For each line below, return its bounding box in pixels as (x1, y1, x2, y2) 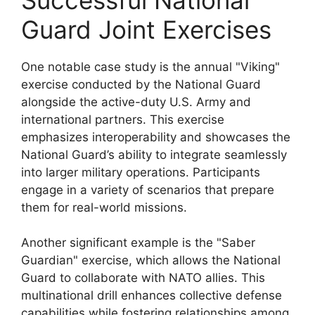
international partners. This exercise (21, 112, 224, 127)
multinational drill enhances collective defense (21, 288, 282, 302)
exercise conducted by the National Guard (21, 77, 261, 91)
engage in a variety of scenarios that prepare (21, 182, 274, 197)
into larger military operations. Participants (21, 165, 260, 179)
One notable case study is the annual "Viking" (21, 59, 280, 74)
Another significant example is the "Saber (21, 236, 255, 250)
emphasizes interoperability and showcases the (21, 129, 290, 144)
